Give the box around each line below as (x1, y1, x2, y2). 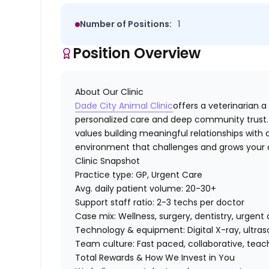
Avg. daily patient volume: (75, 183, 184, 195)
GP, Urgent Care (136, 169, 203, 181)
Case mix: (75, 210, 119, 223)
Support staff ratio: (75, 196, 155, 209)
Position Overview (73, 43, 201, 64)
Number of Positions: (80, 18, 172, 31)
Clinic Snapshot (75, 155, 141, 168)
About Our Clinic (75, 86, 144, 98)
